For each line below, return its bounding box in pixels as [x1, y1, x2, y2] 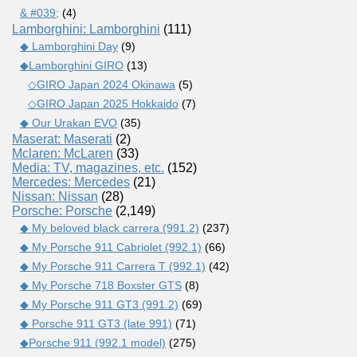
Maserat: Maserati [12, 131, 112, 146]
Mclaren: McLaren [12, 146, 113, 160]
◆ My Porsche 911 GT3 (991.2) [20, 297, 178, 311]
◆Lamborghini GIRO [20, 58, 124, 72]
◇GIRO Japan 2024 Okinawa [28, 77, 175, 91]
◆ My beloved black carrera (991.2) [20, 221, 199, 234]
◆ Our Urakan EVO [20, 116, 117, 129]
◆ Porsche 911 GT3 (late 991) [20, 316, 172, 330]
